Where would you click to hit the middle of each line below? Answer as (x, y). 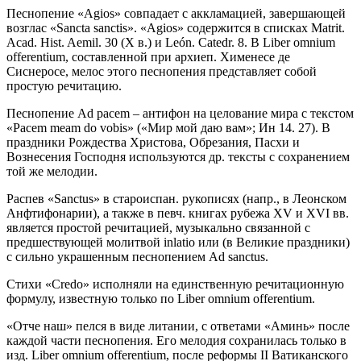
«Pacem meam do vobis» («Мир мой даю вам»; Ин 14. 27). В (168, 127)
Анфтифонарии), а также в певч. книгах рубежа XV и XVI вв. (178, 213)
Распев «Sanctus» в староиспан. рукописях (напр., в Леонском (176, 198)
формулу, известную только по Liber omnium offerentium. (161, 298)
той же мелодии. (52, 171)
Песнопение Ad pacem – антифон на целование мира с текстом (180, 113)
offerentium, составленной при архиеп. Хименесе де (148, 56)
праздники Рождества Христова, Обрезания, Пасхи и (153, 142)
